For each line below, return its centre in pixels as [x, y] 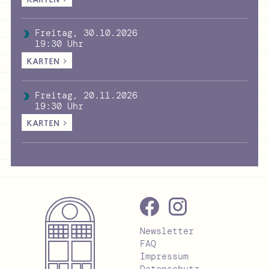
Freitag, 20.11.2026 [86, 95]
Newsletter [167, 231]
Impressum [164, 256]
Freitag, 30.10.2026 [86, 33]
